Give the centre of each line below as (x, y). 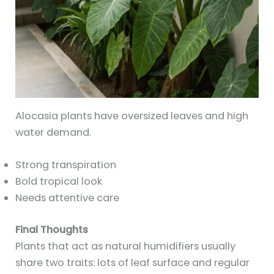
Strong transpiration (66, 165)
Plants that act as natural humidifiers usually (126, 246)
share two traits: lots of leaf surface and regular (133, 263)
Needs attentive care (68, 198)
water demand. (54, 133)
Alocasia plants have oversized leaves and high (132, 116)
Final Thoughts (52, 230)
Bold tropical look (59, 182)
